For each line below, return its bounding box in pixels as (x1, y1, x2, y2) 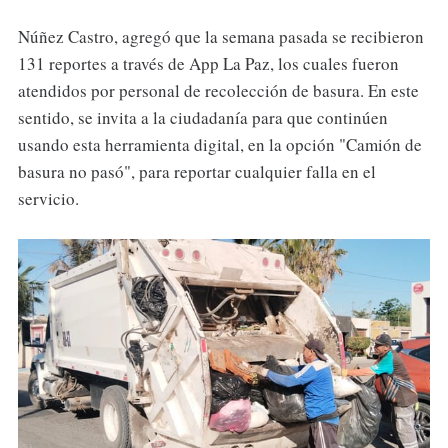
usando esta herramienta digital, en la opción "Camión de (17, 133, 422, 157)
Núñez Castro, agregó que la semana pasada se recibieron (17, 25, 424, 49)
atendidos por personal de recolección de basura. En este (17, 79, 419, 103)
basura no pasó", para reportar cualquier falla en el (17, 160, 376, 184)
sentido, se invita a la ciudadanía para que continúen (17, 106, 388, 130)
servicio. (17, 187, 79, 211)
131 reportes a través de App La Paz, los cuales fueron (17, 52, 399, 76)
